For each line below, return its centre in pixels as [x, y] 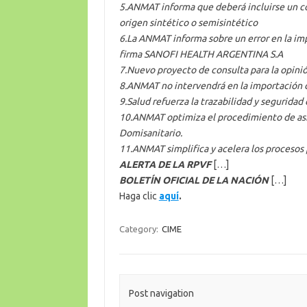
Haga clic [139, 196]
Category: [139, 229]
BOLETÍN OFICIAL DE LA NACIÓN [194, 180]
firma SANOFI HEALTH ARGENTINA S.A [201, 54]
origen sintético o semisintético [188, 22]
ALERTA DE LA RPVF [165, 164]
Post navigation [161, 294]
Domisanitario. [150, 133]
